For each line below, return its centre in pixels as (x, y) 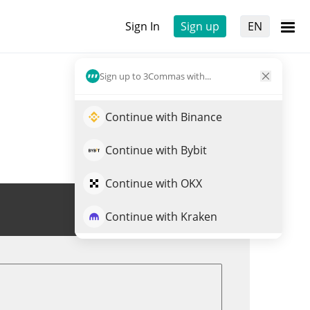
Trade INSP (183, 210)
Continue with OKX (154, 183)
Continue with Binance (164, 117)
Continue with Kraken (161, 217)
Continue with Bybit (156, 150)
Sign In (143, 26)
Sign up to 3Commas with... (155, 76)
